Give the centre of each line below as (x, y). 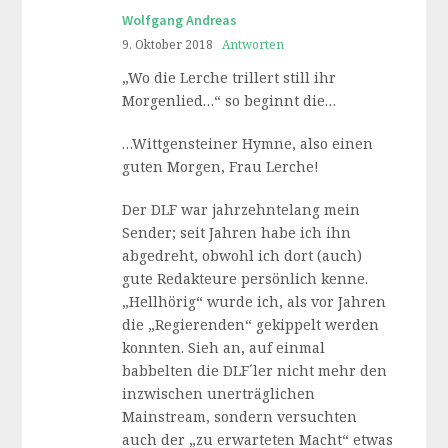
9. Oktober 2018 (168, 44)
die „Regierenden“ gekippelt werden (251, 324)
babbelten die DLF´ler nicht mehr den (255, 370)
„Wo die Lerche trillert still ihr (229, 77)
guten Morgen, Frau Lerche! (221, 166)
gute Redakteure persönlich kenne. (245, 278)
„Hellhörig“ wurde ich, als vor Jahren (254, 301)
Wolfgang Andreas (180, 20)
